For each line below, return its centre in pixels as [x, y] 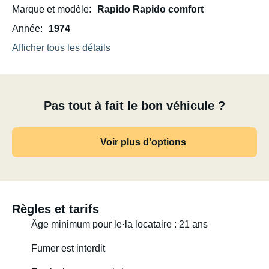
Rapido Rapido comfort [150, 9]
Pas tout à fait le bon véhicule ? [134, 106]
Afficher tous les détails [61, 48]
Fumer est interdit [68, 248]
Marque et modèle [50, 9]
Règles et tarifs [56, 209]
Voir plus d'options [143, 142]
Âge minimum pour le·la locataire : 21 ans [119, 224]
